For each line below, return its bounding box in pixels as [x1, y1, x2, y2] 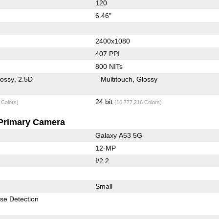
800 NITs [95, 62, 123, 70]
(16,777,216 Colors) [114, 99, 162, 105]
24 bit [95, 97, 114, 106]
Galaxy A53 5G [95, 131, 142, 139]
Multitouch [101, 75, 133, 83]
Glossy [136, 75, 158, 83]
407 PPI [95, 49, 120, 58]
